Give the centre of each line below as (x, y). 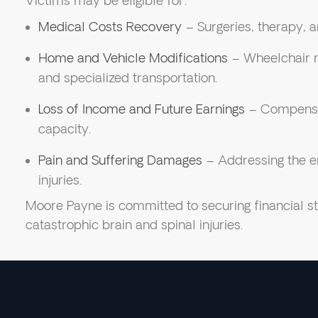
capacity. (64, 129)
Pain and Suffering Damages (120, 160)
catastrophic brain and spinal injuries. (134, 225)
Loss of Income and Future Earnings (141, 109)
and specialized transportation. (127, 78)
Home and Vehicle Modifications (133, 58)
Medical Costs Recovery (110, 27)
